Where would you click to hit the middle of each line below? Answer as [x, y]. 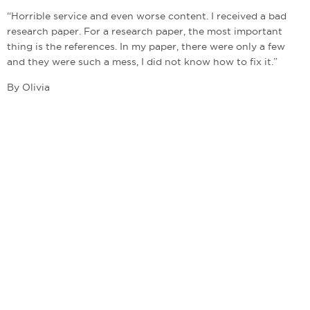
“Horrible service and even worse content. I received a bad [147, 16]
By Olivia [28, 87]
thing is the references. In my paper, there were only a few [146, 46]
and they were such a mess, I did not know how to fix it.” [142, 62]
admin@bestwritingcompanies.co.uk [93, 303]
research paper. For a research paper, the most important [145, 31]
